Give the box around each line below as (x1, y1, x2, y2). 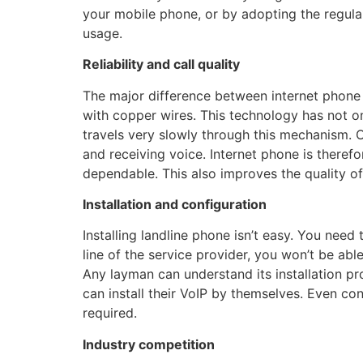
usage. (83, 24, 122, 41)
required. (83, 305, 137, 322)
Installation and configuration (83, 195, 267, 212)
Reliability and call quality (83, 56, 240, 73)
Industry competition (83, 335, 215, 352)
